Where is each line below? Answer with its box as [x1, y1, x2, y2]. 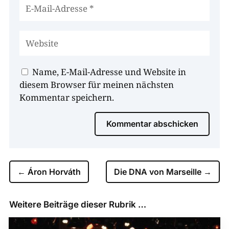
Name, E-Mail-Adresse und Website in [32, 66, 186, 78]
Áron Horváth [27, 167, 81, 177]
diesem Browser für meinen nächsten [19, 79, 174, 91]
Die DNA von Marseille [114, 167, 202, 177]
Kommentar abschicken [106, 119, 199, 129]
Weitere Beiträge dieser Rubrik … [9, 199, 146, 210]
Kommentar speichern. [19, 91, 114, 104]
